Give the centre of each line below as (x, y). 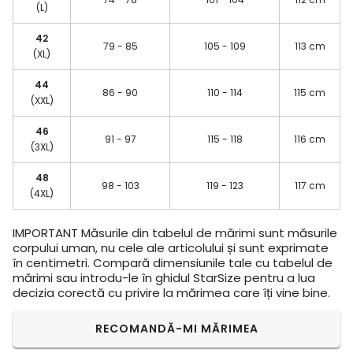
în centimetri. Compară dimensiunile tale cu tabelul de (173, 262)
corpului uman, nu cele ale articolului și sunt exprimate (171, 247)
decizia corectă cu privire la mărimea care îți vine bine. (171, 292)
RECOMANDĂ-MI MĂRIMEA (176, 328)
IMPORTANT (45, 232)
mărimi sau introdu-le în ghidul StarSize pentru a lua (164, 277)
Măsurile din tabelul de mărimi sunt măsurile (208, 232)
